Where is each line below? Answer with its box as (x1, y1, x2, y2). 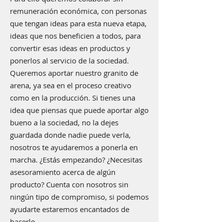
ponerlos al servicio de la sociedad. (10, 55, 129, 65)
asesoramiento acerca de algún (10, 167, 115, 177)
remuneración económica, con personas (10, 6, 147, 16)
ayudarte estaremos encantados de (10, 204, 129, 214)
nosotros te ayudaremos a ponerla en (10, 142, 138, 152)
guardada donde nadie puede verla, (10, 130, 131, 140)
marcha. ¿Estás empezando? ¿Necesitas (10, 155, 142, 165)
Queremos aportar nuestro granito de (10, 68, 138, 78)
